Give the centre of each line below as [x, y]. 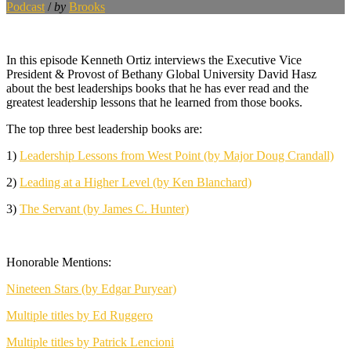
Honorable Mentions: [59, 262]
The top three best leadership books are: [104, 128]
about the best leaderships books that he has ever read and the [157, 88]
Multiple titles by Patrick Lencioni [90, 342]
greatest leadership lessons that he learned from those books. [154, 102]
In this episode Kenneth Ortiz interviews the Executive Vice [154, 60]
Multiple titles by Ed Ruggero [80, 315]
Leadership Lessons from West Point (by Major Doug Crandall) [177, 155]
